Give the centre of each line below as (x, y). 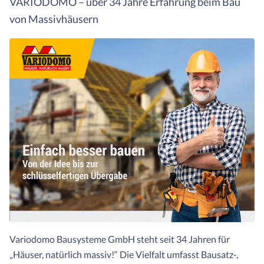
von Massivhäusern (54, 19)
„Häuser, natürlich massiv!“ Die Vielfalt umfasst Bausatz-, (124, 255)
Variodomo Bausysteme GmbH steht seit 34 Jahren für (120, 239)
